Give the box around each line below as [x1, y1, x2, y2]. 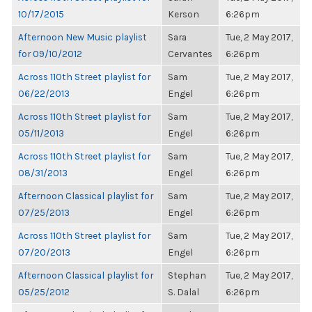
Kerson [168, 8, 199, 19]
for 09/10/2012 [18, 48, 82, 59]
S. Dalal [168, 286, 199, 297]
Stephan [168, 270, 206, 281]
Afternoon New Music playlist [18, 31, 147, 42]
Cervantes [168, 48, 212, 59]
